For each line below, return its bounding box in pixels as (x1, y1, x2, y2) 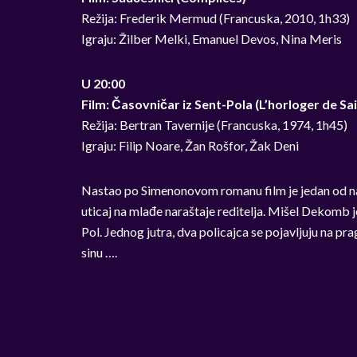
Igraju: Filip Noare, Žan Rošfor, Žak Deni (81, 138, 299, 153)
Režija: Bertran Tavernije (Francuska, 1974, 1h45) (81, 117, 347, 132)
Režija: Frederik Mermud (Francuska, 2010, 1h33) (81, 10, 350, 25)
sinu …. (81, 245, 117, 260)
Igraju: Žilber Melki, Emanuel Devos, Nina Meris (81, 31, 342, 46)
